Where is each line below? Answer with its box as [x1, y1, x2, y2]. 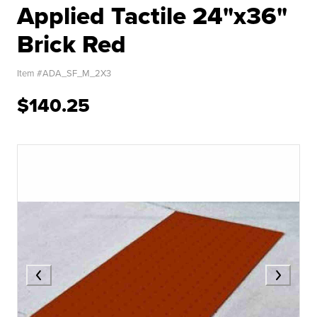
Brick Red [17, 25, 126, 62]
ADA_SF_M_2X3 [42, 67, 111, 79]
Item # [17, 67, 42, 79]
